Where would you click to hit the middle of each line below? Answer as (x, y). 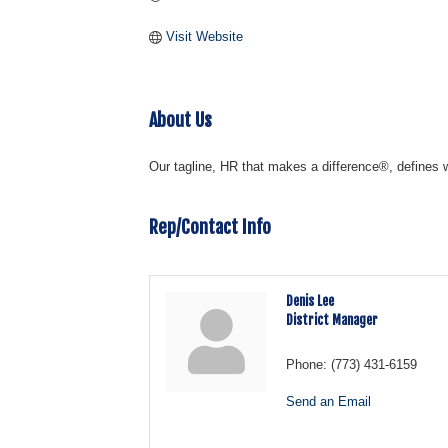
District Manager (332, 319)
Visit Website (204, 36)
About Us (181, 119)
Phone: (307, 364)
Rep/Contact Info (210, 226)
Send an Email (329, 401)
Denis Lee (310, 300)
